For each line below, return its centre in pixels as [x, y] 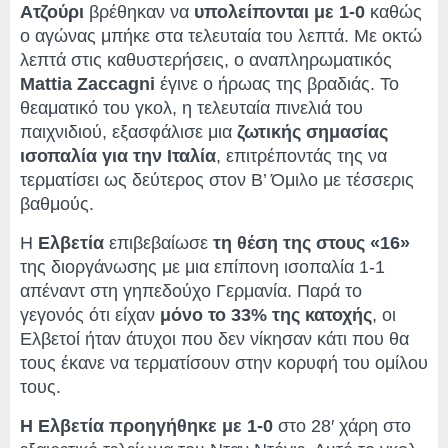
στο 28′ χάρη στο [342, 426]
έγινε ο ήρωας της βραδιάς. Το [277, 84]
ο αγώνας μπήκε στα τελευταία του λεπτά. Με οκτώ [221, 36]
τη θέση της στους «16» [311, 243]
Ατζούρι [52, 12]
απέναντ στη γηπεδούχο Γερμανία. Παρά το [191, 291]
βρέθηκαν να [139, 12]
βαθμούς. [57, 204]
